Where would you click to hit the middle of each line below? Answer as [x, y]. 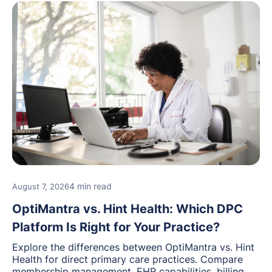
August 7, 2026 [41, 187]
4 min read [90, 186]
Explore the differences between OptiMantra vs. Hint [133, 247]
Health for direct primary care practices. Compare [127, 260]
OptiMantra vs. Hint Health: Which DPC [127, 209]
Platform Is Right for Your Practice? [116, 227]
